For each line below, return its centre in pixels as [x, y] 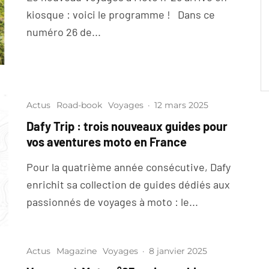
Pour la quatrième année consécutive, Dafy [128, 167]
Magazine [77, 251]
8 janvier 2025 [178, 251]
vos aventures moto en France [107, 142]
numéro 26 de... [64, 32]
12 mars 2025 [181, 105]
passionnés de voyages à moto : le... [112, 202]
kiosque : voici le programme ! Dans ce [121, 15]
